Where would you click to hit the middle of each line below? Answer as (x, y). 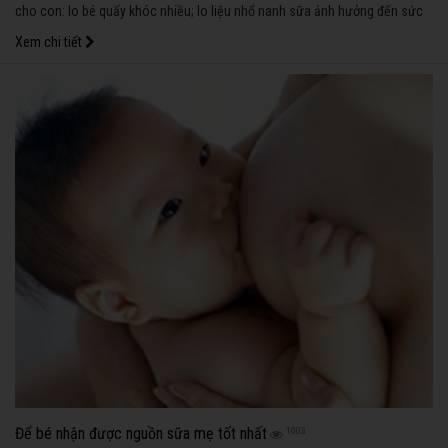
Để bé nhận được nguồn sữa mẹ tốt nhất (141, 434)
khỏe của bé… (53, 30)
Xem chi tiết (50, 41)
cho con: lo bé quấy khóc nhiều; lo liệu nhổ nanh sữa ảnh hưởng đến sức (219, 10)
